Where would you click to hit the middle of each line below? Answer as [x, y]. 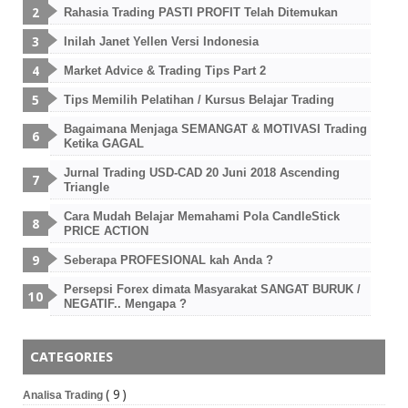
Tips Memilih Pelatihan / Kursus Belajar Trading [199, 100]
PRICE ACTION [106, 231]
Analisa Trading [64, 396]
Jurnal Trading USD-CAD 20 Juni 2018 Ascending [202, 173]
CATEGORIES [71, 357]
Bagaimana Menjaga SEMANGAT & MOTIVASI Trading [215, 129]
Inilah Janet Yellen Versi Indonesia [161, 42]
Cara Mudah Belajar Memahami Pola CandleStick [202, 217]
